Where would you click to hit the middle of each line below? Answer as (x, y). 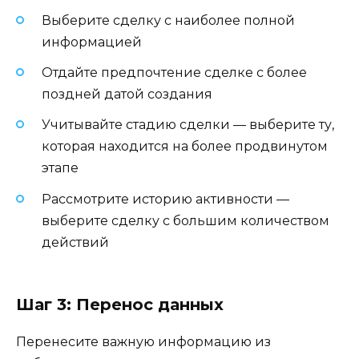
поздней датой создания (127, 95)
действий (75, 242)
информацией (92, 42)
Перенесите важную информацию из (143, 341)
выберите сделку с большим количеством (186, 220)
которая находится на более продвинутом (185, 147)
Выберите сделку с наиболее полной (168, 20)
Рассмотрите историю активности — (165, 199)
